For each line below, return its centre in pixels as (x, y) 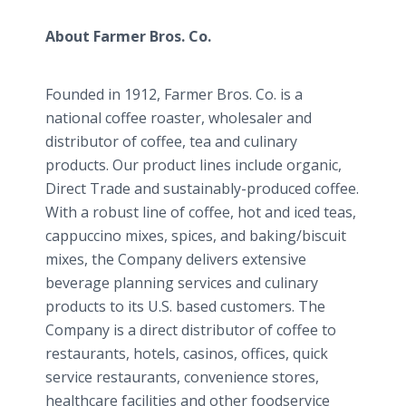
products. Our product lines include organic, (193, 165)
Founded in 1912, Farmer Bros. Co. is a (174, 94)
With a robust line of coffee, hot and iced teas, (201, 212)
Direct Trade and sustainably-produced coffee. (202, 188)
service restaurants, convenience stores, (182, 377)
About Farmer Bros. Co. (128, 36)
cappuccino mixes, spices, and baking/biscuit (196, 236)
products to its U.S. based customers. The (185, 306)
